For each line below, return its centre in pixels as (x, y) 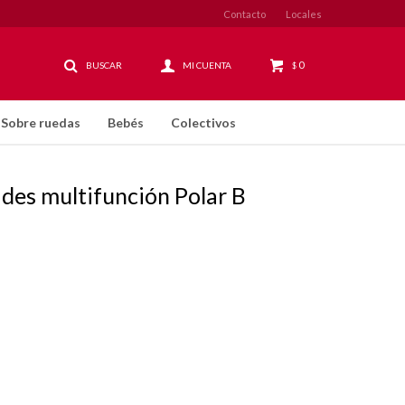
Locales (304, 14)
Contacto (245, 14)
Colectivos (203, 122)
